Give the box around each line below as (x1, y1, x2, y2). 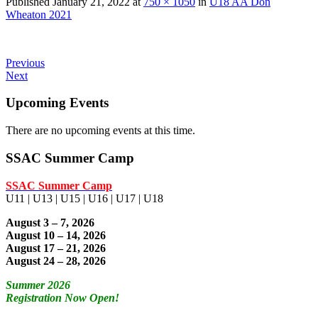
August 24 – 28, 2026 (6, 254, 106, 267)
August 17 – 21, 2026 (6, 241, 106, 254)
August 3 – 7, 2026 (6, 216, 94, 229)
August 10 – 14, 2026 (6, 229, 106, 241)
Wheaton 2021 (6, 8, 72, 21)
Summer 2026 (6, 278, 70, 291)
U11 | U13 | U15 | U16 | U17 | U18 (6, 192, 163, 204)
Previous (6, 56, 45, 69)
